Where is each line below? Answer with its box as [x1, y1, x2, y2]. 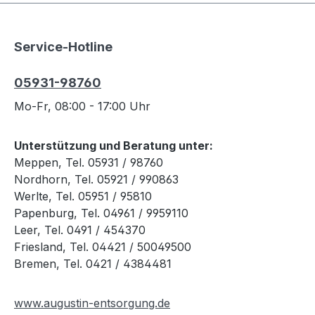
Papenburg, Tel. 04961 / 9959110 [14, 206, 188, 221]
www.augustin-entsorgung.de [14, 296, 170, 311]
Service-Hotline [14, 39, 112, 55]
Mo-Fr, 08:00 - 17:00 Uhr [14, 99, 150, 114]
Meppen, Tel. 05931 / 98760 [14, 155, 163, 170]
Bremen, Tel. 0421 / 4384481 [14, 257, 172, 271]
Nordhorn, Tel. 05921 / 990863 [14, 172, 179, 187]
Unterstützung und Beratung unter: [14, 139, 213, 153]
